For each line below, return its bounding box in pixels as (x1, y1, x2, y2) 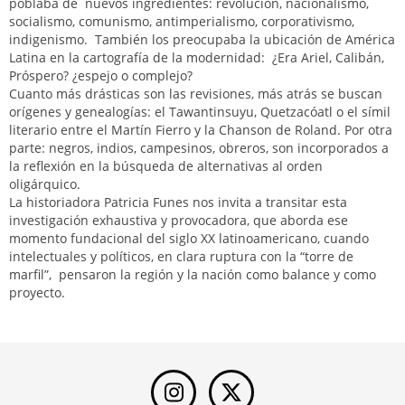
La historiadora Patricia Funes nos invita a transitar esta (9, 193, 347, 211)
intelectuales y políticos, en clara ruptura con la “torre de (9, 248, 353, 265)
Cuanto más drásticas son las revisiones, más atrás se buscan (9, 85, 382, 102)
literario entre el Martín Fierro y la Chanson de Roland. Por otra (9, 121, 392, 138)
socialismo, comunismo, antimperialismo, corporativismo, (9, 13, 354, 30)
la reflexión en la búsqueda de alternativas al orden (9, 157, 323, 174)
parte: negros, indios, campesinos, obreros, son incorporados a (9, 139, 389, 156)
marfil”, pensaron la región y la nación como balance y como (9, 266, 376, 283)
